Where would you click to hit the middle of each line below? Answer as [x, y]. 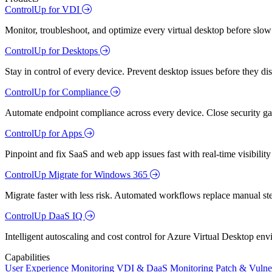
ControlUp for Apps [45, 133]
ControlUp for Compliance [58, 92]
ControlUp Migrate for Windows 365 [77, 174]
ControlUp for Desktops [53, 50]
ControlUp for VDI [43, 9]
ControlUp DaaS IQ [45, 216]
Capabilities [27, 257]
